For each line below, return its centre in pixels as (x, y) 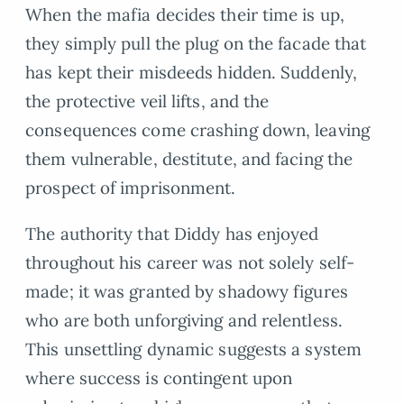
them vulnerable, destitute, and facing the (189, 159)
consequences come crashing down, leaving (197, 130)
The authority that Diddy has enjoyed (172, 234)
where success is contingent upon (159, 378)
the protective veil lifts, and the (147, 101)
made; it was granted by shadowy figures (187, 292)
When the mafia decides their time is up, (185, 15)
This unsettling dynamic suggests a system (194, 349)
